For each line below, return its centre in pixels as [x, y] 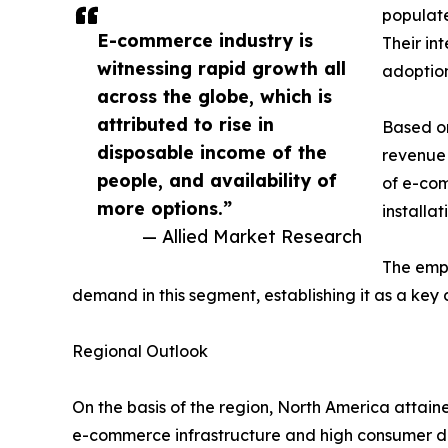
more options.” [164, 207]
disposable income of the [212, 151]
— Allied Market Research [252, 235]
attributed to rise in [185, 123]
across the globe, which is [214, 95]
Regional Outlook [140, 350]
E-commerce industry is [205, 39]
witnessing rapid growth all [221, 67]
